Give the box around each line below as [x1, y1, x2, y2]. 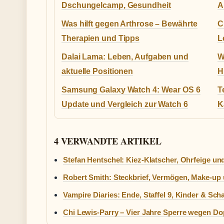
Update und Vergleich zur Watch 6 [61, 100, 188, 108]
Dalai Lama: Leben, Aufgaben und [61, 52, 188, 61]
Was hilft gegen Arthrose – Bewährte [61, 19, 197, 28]
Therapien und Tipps [61, 34, 140, 42]
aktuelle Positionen [61, 67, 133, 75]
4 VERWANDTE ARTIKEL [54, 134, 161, 147]
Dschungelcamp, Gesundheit [61, 1, 171, 9]
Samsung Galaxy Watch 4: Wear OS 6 [61, 85, 200, 94]
